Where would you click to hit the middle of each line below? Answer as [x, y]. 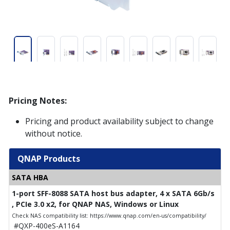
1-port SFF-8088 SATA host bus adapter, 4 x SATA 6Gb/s [113, 194]
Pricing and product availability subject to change [119, 121]
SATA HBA [30, 178]
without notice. [54, 134]
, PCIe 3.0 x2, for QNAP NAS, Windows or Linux [95, 204]
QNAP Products [49, 159]
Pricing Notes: [38, 101]
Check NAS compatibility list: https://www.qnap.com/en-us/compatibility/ [109, 216]
